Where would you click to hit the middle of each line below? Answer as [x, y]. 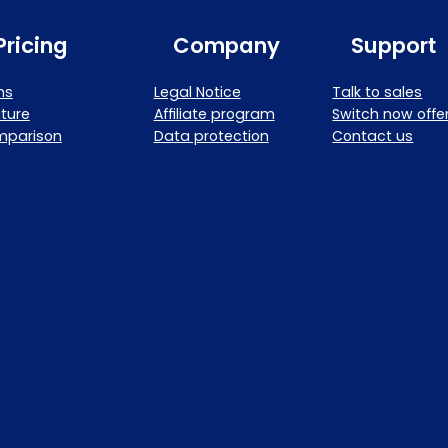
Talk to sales [377, 91]
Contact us [373, 135]
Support [394, 45]
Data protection [211, 135]
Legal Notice [197, 91]
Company [226, 45]
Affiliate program [214, 113]
